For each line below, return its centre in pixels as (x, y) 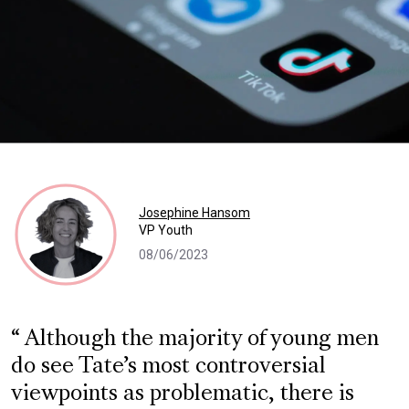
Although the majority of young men (199, 339)
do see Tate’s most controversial (168, 367)
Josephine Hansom (194, 213)
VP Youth (166, 231)
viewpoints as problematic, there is (183, 394)
